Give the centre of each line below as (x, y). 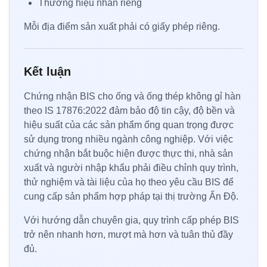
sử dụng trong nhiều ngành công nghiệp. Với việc (128, 139)
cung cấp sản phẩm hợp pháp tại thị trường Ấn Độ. (131, 196)
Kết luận (47, 71)
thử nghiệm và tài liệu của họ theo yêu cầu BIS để (129, 182)
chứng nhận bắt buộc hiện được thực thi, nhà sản (128, 153)
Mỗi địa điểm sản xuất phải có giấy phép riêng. (122, 26)
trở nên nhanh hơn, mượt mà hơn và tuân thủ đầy (128, 234)
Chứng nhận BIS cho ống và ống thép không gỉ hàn (132, 96)
